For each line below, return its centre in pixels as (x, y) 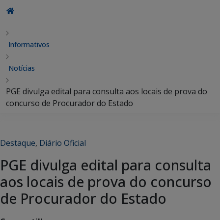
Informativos (29, 44)
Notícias (22, 68)
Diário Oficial (63, 143)
